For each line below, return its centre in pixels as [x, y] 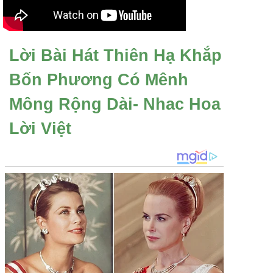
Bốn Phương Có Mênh [99, 80]
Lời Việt [40, 129]
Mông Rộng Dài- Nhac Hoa [115, 104]
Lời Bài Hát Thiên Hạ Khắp [115, 55]
